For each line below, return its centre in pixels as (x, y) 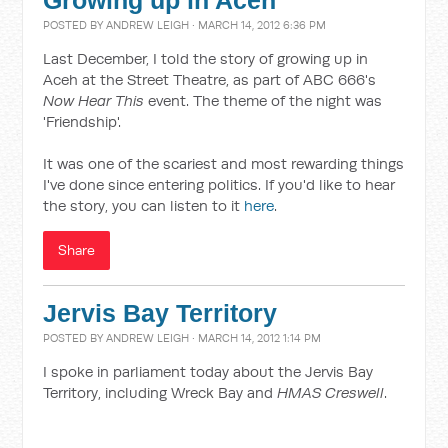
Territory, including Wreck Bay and (160, 392)
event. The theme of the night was (263, 100)
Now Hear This (94, 100)
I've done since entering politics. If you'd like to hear (219, 184)
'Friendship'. (82, 121)
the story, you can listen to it (144, 205)
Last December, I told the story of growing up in (206, 58)
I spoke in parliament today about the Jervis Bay (208, 371)
